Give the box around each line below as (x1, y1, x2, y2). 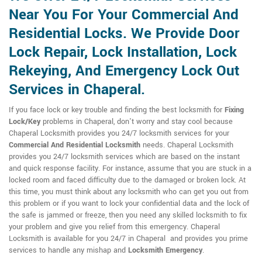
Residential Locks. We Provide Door (9, 23, 240, 44)
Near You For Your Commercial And (9, 5, 239, 25)
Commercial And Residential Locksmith (9, 140, 140, 150)
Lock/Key (9, 116, 40, 127)
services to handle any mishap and (9, 245, 128, 256)
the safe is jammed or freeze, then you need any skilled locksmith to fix (9, 210, 247, 220)
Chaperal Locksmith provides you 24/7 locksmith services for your (9, 128, 229, 139)
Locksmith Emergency (128, 245, 202, 256)
